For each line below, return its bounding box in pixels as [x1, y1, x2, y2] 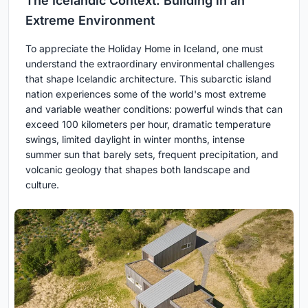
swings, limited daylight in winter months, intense [25, 133, 245, 146]
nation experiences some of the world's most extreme [25, 88, 266, 100]
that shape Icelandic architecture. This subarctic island [25, 73, 272, 85]
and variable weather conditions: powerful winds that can [25, 103, 283, 115]
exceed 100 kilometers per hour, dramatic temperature [25, 118, 271, 131]
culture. [25, 179, 59, 191]
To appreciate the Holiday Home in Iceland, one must [25, 43, 263, 55]
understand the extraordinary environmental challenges [25, 58, 274, 70]
